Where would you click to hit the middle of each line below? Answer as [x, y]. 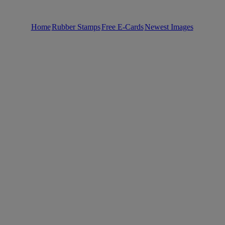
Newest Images [169, 27]
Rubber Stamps [76, 27]
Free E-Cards [122, 27]
